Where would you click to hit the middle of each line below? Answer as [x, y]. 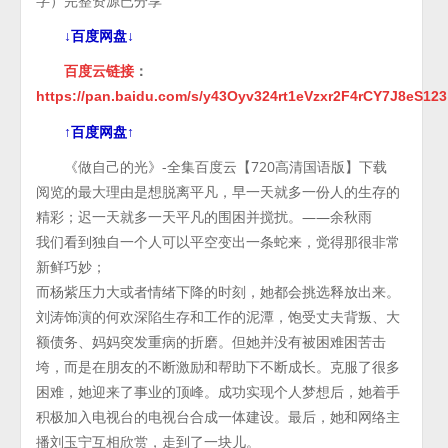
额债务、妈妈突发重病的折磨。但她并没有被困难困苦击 [211, 341]
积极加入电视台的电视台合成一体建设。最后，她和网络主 [218, 416]
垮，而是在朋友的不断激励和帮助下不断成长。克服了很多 [218, 366]
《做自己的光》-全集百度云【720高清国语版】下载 [226, 166]
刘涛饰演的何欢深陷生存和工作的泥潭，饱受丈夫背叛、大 [218, 316]
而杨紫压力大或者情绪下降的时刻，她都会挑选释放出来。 [218, 291]
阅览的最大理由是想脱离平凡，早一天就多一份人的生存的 [218, 191]
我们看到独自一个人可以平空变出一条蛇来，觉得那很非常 [218, 241]
